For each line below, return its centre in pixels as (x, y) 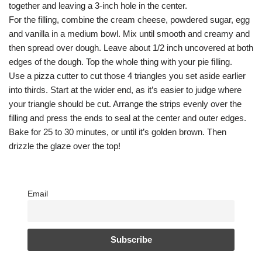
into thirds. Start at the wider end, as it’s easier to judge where (125, 89)
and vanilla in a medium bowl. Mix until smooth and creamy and (129, 33)
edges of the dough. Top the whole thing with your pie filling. (120, 61)
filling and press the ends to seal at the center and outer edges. (127, 118)
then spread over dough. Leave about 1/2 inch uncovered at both (131, 47)
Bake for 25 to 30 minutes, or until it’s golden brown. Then (118, 132)
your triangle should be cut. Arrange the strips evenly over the (125, 104)
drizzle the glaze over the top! (65, 146)
